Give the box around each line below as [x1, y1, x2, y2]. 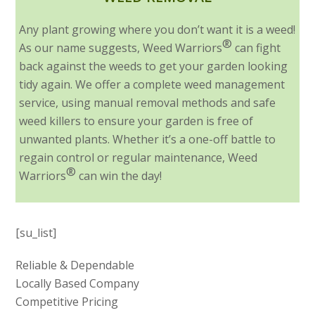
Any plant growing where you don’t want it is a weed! [19, 22, 296, 38]
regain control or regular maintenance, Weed [19, 150, 258, 166]
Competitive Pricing [15, 294, 119, 310]
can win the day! [76, 168, 162, 184]
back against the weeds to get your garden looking [19, 58, 288, 75]
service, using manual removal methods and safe [19, 95, 276, 111]
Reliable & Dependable [15, 257, 135, 274]
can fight [232, 40, 281, 56]
